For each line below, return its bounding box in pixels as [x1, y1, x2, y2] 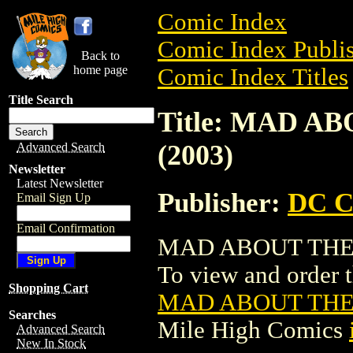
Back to [81, 49, 120, 62]
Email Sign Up [17, 191, 91, 204]
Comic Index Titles [158, 64, 348, 91]
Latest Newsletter [17, 176, 103, 190]
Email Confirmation [17, 221, 115, 235]
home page [73, 63, 128, 76]
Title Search [9, 93, 73, 106]
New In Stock [17, 336, 86, 350]
